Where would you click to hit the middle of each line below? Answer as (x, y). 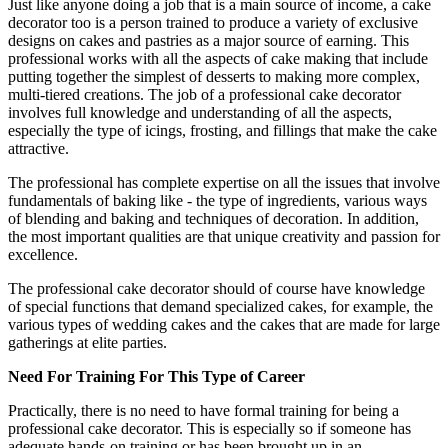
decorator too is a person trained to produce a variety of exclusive (213, 23)
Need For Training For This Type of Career (156, 377)
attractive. (38, 149)
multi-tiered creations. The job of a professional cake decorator (204, 95)
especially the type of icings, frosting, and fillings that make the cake (222, 131)
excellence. (43, 255)
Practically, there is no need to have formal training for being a (203, 411)
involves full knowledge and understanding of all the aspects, (200, 113)
